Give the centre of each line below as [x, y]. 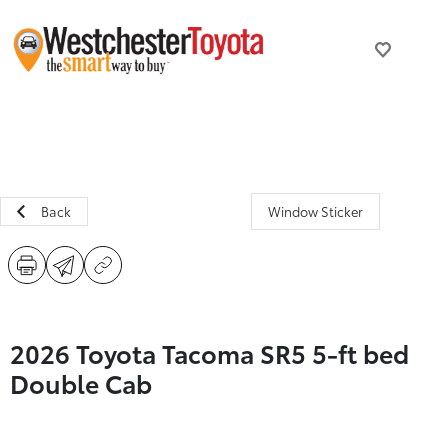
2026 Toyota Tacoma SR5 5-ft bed [209, 352]
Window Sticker [315, 211]
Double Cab [81, 382]
